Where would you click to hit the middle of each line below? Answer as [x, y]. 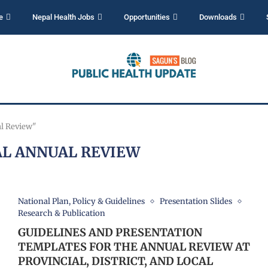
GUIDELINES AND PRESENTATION [110, 232]
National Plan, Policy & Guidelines [81, 201]
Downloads [218, 17]
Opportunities [147, 17]
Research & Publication [61, 213]
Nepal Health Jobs [63, 17]
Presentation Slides [196, 201]
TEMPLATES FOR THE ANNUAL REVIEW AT [134, 247]
